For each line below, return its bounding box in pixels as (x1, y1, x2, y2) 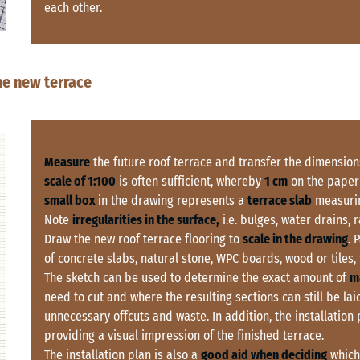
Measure (44, 154, 90, 170)
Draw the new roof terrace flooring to (44, 231, 243, 247)
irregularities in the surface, (72, 212, 219, 228)
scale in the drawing (243, 231, 348, 247)
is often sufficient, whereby (116, 174, 264, 190)
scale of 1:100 (44, 174, 116, 190)
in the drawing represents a (98, 193, 247, 209)
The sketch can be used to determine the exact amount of (44, 270, 350, 286)
